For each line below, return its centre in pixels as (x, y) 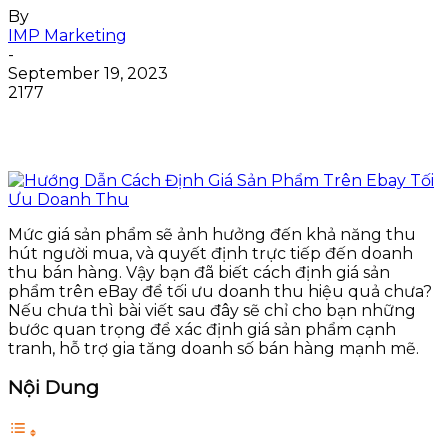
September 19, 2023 (88, 73)
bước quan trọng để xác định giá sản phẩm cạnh (202, 329)
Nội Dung (53, 388)
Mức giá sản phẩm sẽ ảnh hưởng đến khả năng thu (212, 234)
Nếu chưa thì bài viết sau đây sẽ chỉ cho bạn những (212, 310)
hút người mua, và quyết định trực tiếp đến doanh (210, 253)
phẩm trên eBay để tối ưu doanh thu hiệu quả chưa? (220, 291)
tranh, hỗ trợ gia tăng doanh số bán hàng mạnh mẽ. (215, 348)
